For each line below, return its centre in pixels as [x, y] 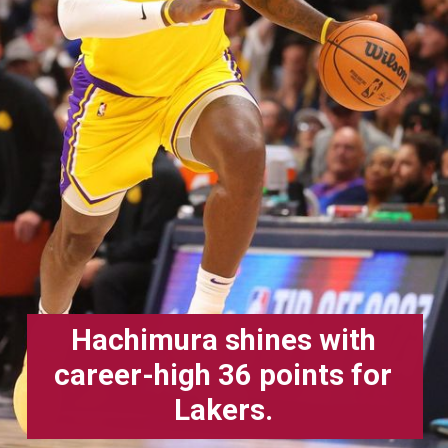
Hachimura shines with [223, 340]
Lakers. [223, 410]
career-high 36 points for [223, 375]
